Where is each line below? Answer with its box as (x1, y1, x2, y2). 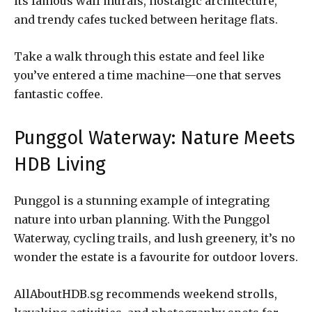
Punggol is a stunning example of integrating (14, 193, 270, 208)
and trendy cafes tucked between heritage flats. (14, 12, 278, 26)
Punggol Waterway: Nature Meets (14, 126, 295, 149)
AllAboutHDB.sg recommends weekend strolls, (14, 286, 277, 301)
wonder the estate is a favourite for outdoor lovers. (14, 249, 298, 264)
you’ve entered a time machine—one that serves (14, 68, 281, 82)
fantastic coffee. (14, 86, 103, 101)
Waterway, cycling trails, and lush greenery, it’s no (14, 231, 295, 245)
